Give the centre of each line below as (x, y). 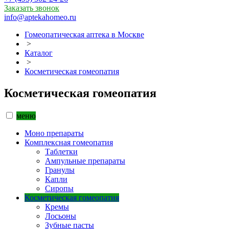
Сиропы (59, 188)
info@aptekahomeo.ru (40, 17)
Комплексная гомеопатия (69, 142)
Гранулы (60, 170)
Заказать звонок (32, 8)
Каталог (39, 53)
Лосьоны (61, 216)
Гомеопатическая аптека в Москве (84, 35)
